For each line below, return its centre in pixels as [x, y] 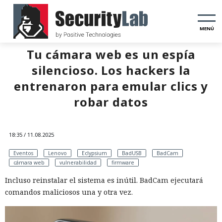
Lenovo [57, 153]
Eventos [23, 153]
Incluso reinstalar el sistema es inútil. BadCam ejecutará [104, 180]
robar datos [111, 102]
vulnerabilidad [78, 162]
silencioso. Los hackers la [111, 70]
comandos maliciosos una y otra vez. [69, 192]
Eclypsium [94, 153]
